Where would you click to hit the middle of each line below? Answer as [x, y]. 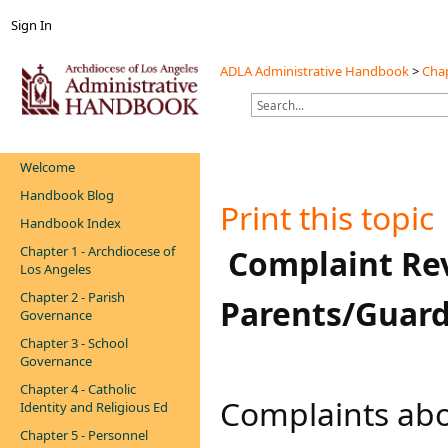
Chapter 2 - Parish [72, 297]
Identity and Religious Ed [94, 407]
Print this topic [327, 217]
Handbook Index [70, 223]
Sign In [31, 25]
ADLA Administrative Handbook [314, 71]
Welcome [47, 167]
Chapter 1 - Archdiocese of [97, 251]
